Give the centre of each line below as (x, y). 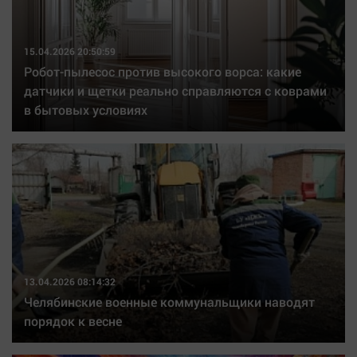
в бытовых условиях (86, 110)
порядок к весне (73, 321)
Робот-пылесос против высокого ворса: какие (163, 71)
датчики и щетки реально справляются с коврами (175, 90)
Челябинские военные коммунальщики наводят (169, 302)
